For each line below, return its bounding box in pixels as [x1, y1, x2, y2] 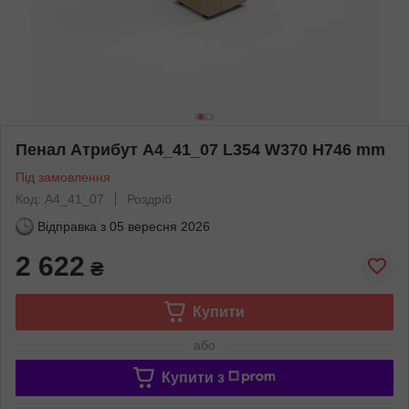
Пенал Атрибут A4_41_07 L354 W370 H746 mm [16, 140, 385, 159]
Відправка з [37, 218, 106, 234]
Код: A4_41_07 [16, 191, 104, 206]
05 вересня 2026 [110, 218, 210, 234]
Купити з [161, 369, 225, 385]
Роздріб [127, 191, 172, 206]
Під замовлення [16, 169, 110, 184]
